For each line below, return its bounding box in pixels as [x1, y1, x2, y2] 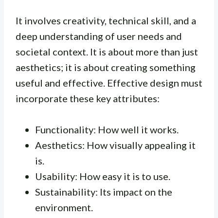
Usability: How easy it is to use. [35, 170, 170, 182]
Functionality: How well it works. [35, 123, 179, 135]
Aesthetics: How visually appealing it [35, 139, 196, 151]
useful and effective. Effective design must [16, 76, 202, 89]
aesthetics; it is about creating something [16, 61, 196, 73]
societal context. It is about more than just [16, 45, 198, 57]
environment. [35, 201, 93, 213]
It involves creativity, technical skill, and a [16, 14, 196, 26]
